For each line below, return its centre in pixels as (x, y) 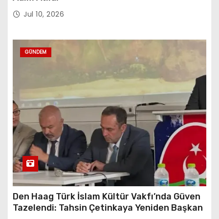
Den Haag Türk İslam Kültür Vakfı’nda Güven (107, 196)
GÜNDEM (36, 52)
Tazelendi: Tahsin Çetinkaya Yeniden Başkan (108, 208)
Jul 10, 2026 (44, 14)
